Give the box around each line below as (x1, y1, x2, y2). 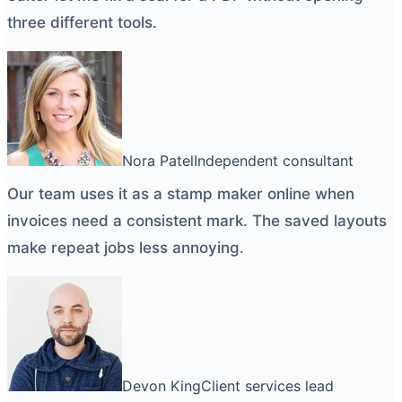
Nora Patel (122, 151, 194, 170)
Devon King (122, 376, 201, 395)
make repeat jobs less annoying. (7, 238, 244, 257)
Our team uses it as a (7, 184, 167, 203)
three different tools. (7, 13, 157, 31)
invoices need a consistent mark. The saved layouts (7, 211, 387, 230)
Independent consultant (194, 151, 354, 170)
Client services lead (201, 376, 334, 395)
